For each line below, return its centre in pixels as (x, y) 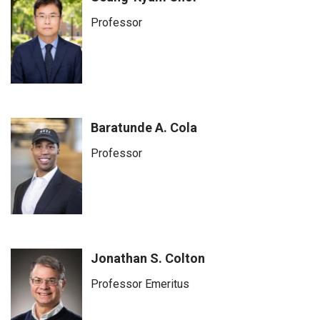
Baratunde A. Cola (144, 127)
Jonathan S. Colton (148, 258)
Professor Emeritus (140, 284)
